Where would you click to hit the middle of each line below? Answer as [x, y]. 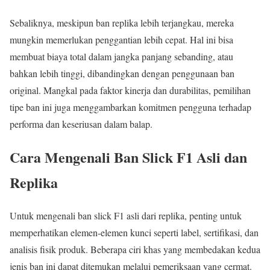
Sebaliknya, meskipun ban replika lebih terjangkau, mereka [122, 23]
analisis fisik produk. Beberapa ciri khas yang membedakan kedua [135, 250]
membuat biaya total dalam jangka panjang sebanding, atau [121, 57]
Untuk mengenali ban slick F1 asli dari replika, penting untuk [126, 216]
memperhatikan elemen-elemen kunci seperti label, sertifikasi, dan [134, 233]
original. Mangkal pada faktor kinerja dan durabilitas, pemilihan [130, 90]
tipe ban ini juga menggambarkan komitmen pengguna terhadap [130, 107]
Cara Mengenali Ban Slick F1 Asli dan [128, 157]
